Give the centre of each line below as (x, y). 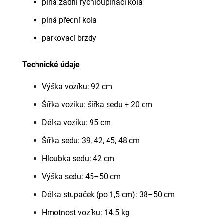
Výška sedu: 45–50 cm (81, 176)
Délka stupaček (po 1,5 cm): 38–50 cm (108, 194)
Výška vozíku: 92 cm (77, 86)
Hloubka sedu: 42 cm (78, 158)
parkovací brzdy (69, 38)
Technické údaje (51, 64)
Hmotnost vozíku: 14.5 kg (86, 212)
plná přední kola (69, 20)
